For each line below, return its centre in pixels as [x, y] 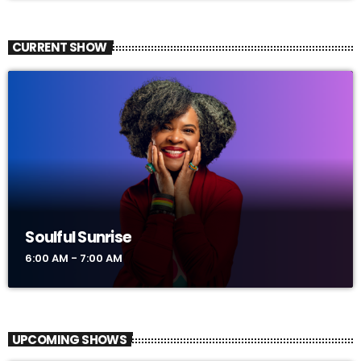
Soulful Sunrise [78, 238]
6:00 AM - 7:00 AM [74, 259]
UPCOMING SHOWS [69, 339]
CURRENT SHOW [59, 48]
